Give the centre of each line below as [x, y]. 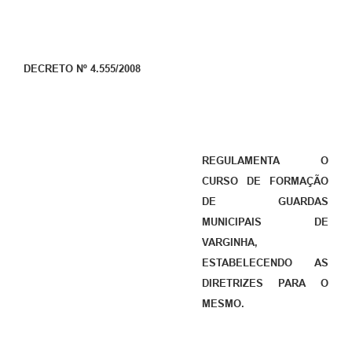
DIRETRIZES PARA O [265, 284]
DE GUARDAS [265, 202]
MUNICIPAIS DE [265, 222]
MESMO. [224, 304]
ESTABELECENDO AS [265, 263]
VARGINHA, [230, 243]
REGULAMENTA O [265, 161]
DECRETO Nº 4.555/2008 [82, 69]
